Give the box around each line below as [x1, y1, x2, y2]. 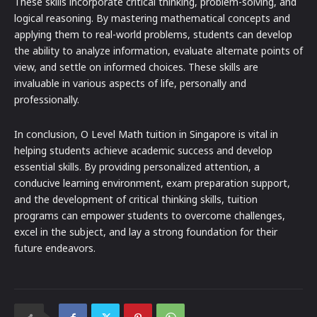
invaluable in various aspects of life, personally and [14, 76, 246, 91]
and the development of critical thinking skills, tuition [14, 192, 258, 207]
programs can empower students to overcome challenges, [14, 209, 285, 223]
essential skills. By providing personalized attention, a [14, 160, 260, 174]
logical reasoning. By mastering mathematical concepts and [14, 11, 290, 25]
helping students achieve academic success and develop [14, 144, 272, 158]
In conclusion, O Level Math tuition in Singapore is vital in [14, 127, 278, 142]
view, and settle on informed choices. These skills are [14, 60, 258, 74]
